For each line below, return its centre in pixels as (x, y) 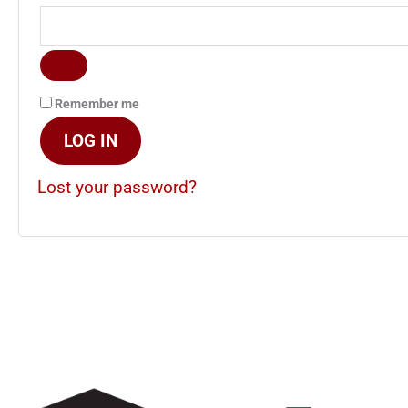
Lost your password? (117, 187)
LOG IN (91, 140)
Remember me (97, 103)
